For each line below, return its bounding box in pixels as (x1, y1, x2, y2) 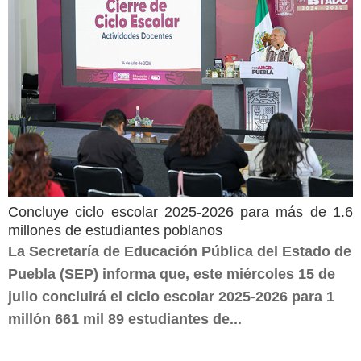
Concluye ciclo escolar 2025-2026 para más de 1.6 (8, 204, 353, 220)
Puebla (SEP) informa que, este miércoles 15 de (8, 266, 335, 282)
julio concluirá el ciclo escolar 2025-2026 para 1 (8, 288, 334, 305)
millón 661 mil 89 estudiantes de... (8, 311, 242, 327)
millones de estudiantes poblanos (8, 222, 222, 239)
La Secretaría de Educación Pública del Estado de (8, 243, 351, 259)
